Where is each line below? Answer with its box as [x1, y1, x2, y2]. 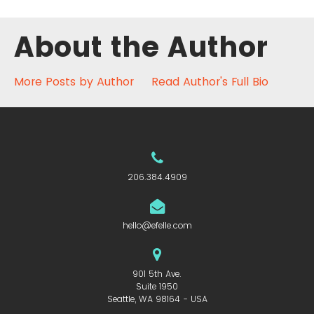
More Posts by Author [14, 74, 134, 90]
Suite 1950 [136, 280, 178, 293]
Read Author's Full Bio [151, 74, 268, 90]
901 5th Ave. [132, 268, 182, 280]
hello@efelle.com [122, 219, 192, 232]
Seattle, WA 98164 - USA [107, 293, 207, 306]
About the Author [14, 27, 268, 67]
